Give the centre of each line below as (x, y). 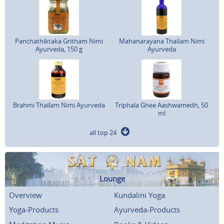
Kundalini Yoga (139, 195)
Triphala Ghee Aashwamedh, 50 (161, 105)
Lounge (112, 178)
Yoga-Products (34, 210)
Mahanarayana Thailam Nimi (161, 41)
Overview (25, 195)
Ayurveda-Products (147, 210)
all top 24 (105, 132)
